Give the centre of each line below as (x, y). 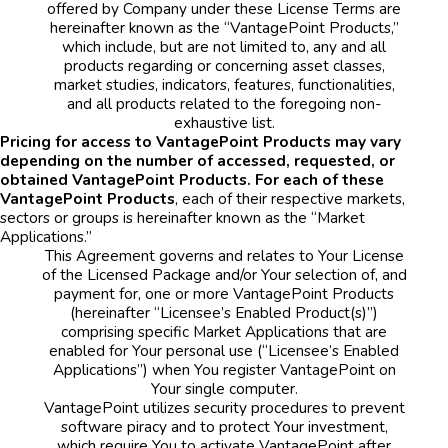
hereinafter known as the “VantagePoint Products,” (224, 27)
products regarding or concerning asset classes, (224, 65)
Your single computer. (224, 388)
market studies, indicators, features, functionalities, (224, 84)
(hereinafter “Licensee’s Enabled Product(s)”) (224, 312)
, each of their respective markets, (290, 198)
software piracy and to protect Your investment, (224, 426)
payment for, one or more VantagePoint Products (224, 293)
